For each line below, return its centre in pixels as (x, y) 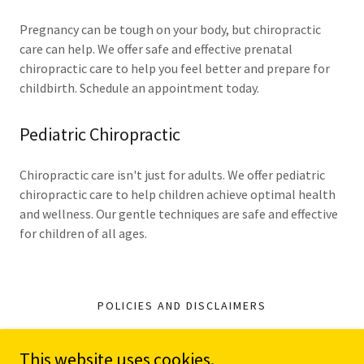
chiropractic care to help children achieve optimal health (178, 195)
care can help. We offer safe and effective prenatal (156, 49)
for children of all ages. (83, 234)
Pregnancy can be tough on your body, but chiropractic (170, 30)
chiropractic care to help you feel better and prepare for (175, 69)
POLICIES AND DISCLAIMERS (182, 306)
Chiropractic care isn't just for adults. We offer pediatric (172, 175)
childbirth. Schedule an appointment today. (139, 88)
